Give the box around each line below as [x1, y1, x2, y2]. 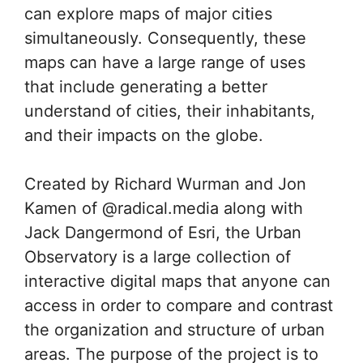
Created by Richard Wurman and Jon [24, 173, 306, 194]
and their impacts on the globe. [24, 125, 263, 145]
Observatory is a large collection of [24, 246, 291, 267]
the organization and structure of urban [24, 319, 325, 340]
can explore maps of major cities [24, 3, 272, 23]
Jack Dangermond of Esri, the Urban [24, 222, 301, 242]
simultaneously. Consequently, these [24, 28, 306, 48]
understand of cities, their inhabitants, [24, 100, 315, 121]
